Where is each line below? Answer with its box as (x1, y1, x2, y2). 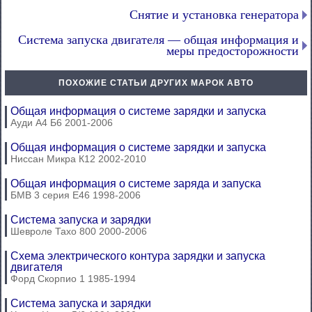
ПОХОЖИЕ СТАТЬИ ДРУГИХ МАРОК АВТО (58, 78, 253, 88)
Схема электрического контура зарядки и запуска (10, 250, 265, 262)
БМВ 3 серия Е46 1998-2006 (10, 189, 141, 201)
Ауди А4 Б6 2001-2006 (10, 117, 113, 128)
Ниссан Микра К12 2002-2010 (10, 153, 146, 164)
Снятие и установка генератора (130, 8, 299, 22)
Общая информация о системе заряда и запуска (10, 178, 261, 189)
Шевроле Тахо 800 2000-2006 (10, 226, 147, 237)
